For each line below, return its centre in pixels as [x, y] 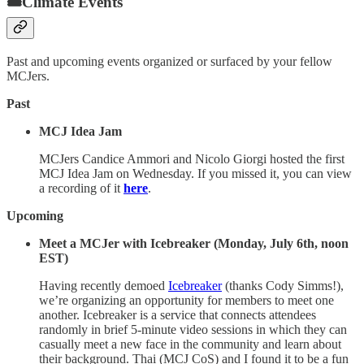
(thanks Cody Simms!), [283, 285]
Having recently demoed [104, 285]
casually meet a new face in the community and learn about [190, 344]
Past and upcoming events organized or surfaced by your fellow [169, 61]
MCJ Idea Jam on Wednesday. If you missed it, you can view [195, 173]
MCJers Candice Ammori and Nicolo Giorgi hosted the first [192, 158]
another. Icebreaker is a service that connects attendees [178, 314]
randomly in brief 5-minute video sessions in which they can [193, 329]
